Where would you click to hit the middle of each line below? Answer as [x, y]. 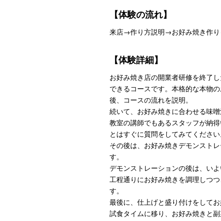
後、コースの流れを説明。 [151, 99]
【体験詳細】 [136, 59]
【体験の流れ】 [141, 14]
